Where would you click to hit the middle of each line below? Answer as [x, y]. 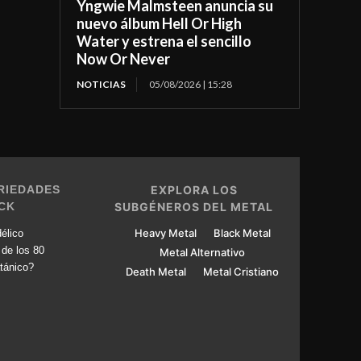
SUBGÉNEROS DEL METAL [194, 206]
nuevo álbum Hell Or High [160, 23]
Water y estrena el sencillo [164, 41]
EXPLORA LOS [194, 189]
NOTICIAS [102, 84]
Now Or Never [124, 58]
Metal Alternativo [203, 252]
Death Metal [156, 271]
